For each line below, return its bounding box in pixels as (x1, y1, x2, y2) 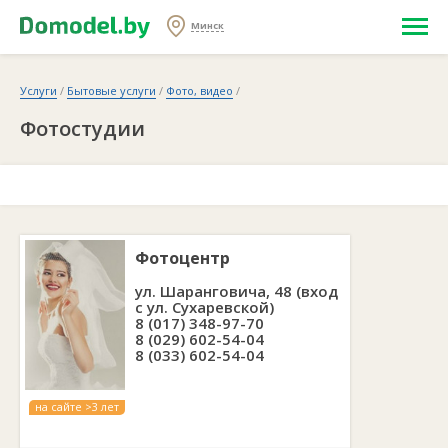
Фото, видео (166, 83, 233, 98)
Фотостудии (20, 115, 145, 142)
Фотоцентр (135, 247, 230, 269)
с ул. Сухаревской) (135, 297, 274, 317)
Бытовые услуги (67, 83, 156, 98)
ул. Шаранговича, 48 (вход (135, 281, 338, 301)
